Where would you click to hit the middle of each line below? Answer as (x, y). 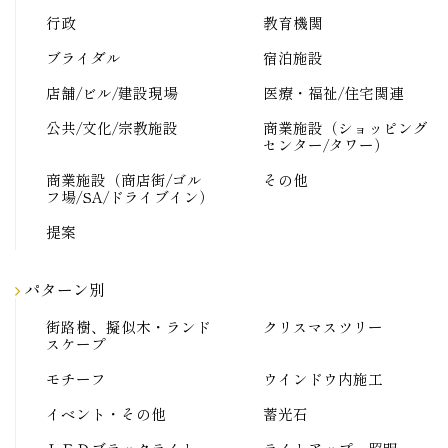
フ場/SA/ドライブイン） (130, 197)
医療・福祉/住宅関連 (333, 93)
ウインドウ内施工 (322, 379)
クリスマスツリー (322, 327)
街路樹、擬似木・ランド (128, 327)
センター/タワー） (325, 145)
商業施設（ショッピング (345, 128)
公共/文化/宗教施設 (112, 128)
